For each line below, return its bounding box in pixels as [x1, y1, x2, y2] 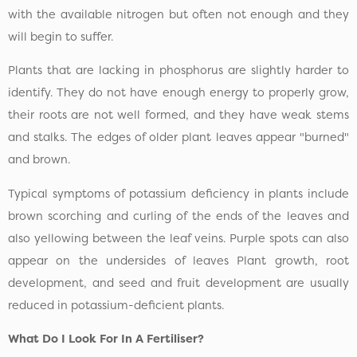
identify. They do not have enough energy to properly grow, [8, 84, 349, 101]
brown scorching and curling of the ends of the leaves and [8, 207, 349, 224]
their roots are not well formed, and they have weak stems [8, 107, 349, 124]
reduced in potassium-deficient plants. [8, 296, 224, 313]
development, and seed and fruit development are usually [8, 274, 349, 291]
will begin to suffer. [8, 29, 113, 45]
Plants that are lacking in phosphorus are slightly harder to [8, 62, 349, 79]
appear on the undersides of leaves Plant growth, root [8, 252, 349, 269]
